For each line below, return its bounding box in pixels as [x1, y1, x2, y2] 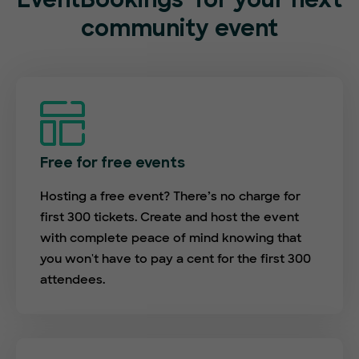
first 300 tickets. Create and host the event [40, 209, 299, 226]
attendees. [40, 272, 105, 288]
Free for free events [40, 156, 185, 172]
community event [81, 19, 278, 42]
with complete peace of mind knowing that [40, 230, 301, 247]
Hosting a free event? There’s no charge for [40, 188, 301, 205]
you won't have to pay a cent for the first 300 [40, 251, 311, 268]
